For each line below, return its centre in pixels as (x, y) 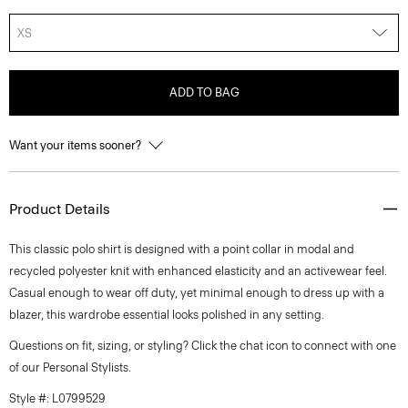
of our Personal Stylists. (70, 367)
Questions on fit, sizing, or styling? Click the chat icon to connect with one (203, 346)
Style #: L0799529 (57, 398)
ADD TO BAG (204, 92)
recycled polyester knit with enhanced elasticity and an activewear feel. (198, 271)
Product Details (60, 209)
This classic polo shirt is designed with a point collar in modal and (182, 249)
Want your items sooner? (76, 145)
